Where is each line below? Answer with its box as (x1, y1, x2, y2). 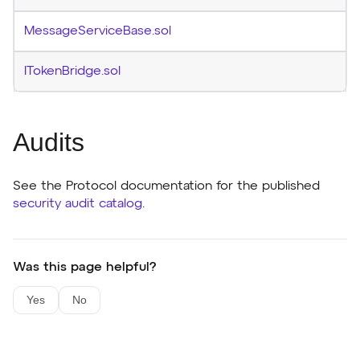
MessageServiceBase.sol (24, 24, 171, 38)
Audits (13, 127, 84, 157)
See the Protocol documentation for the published (13, 179, 320, 193)
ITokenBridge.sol (24, 64, 121, 78)
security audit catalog (13, 197, 142, 211)
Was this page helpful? (13, 260, 157, 274)
